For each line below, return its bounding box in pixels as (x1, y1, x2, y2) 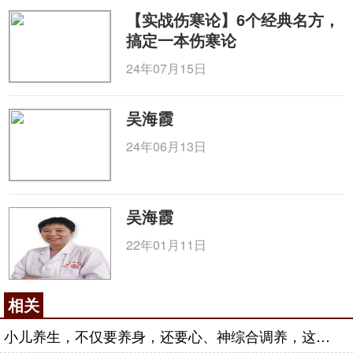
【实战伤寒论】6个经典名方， (126, 8, 340, 31)
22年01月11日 (126, 236, 207, 254)
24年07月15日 (126, 59, 207, 77)
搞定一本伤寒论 (126, 28, 237, 51)
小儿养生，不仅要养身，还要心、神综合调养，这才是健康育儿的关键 (316, 325, 330, 346)
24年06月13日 (126, 137, 207, 155)
